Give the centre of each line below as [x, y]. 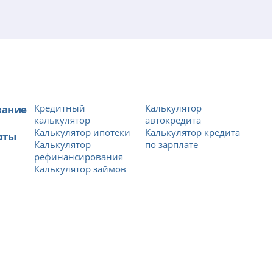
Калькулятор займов [80, 168]
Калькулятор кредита [193, 132]
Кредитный [60, 108]
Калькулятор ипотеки [83, 132]
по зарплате [172, 144]
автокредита [173, 120]
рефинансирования [79, 156]
